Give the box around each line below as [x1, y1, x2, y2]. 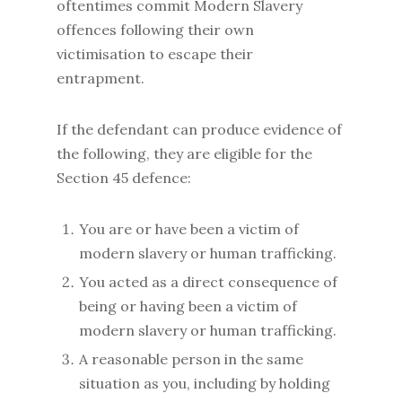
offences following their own [56, 21, 254, 39]
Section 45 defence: [56, 169, 191, 187]
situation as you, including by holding [78, 374, 330, 392]
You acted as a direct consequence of [78, 273, 337, 291]
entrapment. [56, 69, 148, 87]
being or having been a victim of [78, 297, 297, 315]
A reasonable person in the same [78, 350, 303, 368]
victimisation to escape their [56, 45, 253, 63]
